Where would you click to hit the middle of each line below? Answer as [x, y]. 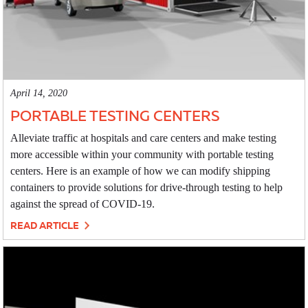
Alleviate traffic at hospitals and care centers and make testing [144, 138]
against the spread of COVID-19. [83, 204]
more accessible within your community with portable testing [142, 155]
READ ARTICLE [46, 226]
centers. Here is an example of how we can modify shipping [141, 171]
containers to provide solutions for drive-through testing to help [147, 188]
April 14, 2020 [39, 93]
